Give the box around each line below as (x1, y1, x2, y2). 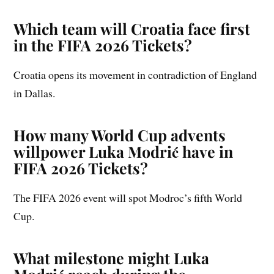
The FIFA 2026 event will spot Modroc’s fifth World (13, 190, 243, 205)
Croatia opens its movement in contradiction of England (13, 67, 257, 82)
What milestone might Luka (13, 247, 210, 268)
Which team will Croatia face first (13, 18, 251, 39)
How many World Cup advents (13, 124, 226, 145)
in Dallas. (13, 85, 56, 100)
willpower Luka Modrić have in (13, 141, 234, 161)
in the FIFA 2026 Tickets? (13, 34, 193, 55)
